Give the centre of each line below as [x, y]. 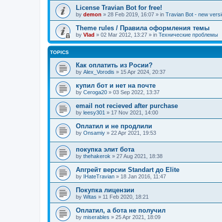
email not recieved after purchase [127, 106]
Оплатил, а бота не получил [121, 210]
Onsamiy [94, 133]
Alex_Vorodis [99, 72]
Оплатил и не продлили [114, 126]
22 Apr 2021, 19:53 [134, 133]
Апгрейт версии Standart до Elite [128, 169]
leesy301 [94, 113]
